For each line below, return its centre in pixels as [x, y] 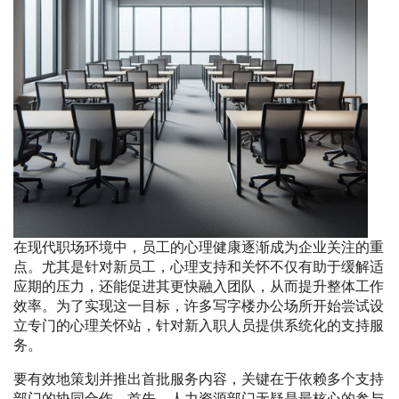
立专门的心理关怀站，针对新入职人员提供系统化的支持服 [199, 326]
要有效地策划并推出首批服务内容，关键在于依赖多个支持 [199, 379]
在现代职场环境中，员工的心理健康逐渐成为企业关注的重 [199, 248]
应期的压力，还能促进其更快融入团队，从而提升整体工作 [199, 287]
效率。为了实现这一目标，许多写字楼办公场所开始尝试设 [199, 306]
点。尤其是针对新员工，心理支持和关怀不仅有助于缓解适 [199, 267]
